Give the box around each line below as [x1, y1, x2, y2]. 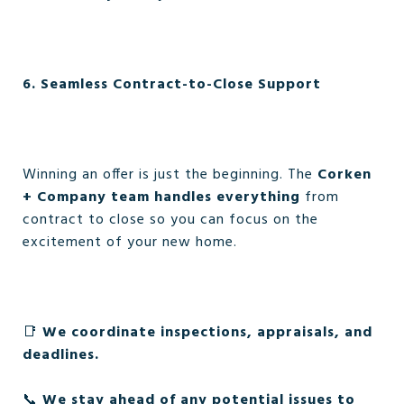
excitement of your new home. [23, 231, 237, 254]
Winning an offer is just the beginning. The [23, 163, 317, 187]
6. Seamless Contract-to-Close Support [23, 73, 321, 96]
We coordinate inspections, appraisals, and [42, 321, 372, 344]
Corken [317, 163, 372, 187]
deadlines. [23, 344, 99, 367]
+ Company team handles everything [23, 186, 300, 209]
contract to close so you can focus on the [23, 208, 318, 232]
